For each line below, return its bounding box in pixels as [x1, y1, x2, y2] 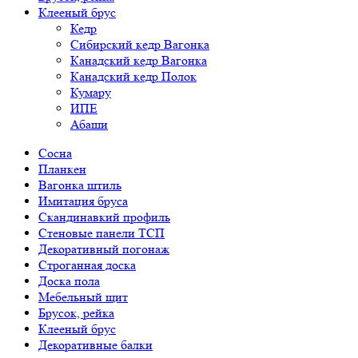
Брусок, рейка [38, 305, 114, 320]
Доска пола [38, 273, 100, 288]
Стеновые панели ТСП [38, 225, 165, 241]
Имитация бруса [38, 193, 128, 209]
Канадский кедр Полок [70, 69, 197, 84]
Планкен [38, 161, 86, 177]
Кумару [70, 85, 111, 100]
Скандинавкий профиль [38, 209, 170, 225]
